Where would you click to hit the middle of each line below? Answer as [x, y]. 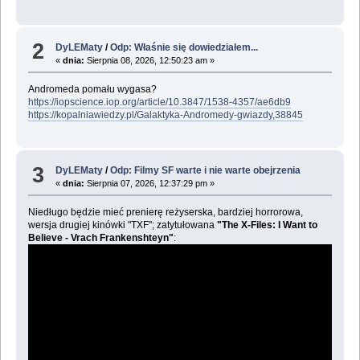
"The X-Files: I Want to [267, 225]
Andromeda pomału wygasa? [92, 89]
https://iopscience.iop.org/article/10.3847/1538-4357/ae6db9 [159, 102]
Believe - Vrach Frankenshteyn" [100, 238]
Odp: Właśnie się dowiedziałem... [184, 47]
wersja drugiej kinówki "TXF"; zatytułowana [122, 225]
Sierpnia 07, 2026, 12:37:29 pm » [150, 184]
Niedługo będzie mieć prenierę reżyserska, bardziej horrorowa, [165, 213]
